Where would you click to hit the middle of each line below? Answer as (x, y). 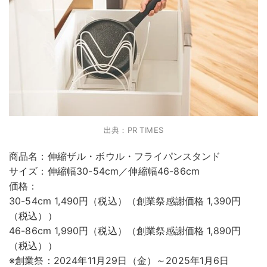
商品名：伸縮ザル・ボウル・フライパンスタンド (115, 156)
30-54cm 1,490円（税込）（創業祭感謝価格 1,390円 (125, 201)
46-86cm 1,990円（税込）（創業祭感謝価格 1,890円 (125, 231)
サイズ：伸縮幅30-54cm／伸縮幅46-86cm (104, 171)
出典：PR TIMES (133, 130)
